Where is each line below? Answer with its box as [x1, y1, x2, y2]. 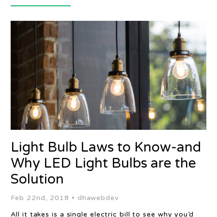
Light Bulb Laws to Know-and [11, 139, 201, 155]
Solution [11, 171, 64, 187]
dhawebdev [77, 194, 119, 202]
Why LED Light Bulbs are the [11, 155, 197, 171]
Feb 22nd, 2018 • [11, 194, 77, 202]
